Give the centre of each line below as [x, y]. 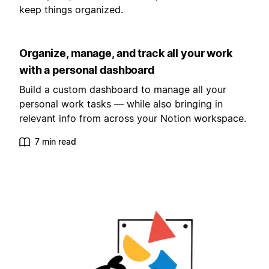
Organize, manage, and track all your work [126, 53]
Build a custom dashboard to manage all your [123, 90]
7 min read [56, 142]
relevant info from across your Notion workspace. [133, 119]
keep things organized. [71, 10]
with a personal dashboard [87, 70]
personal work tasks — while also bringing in [121, 104]
